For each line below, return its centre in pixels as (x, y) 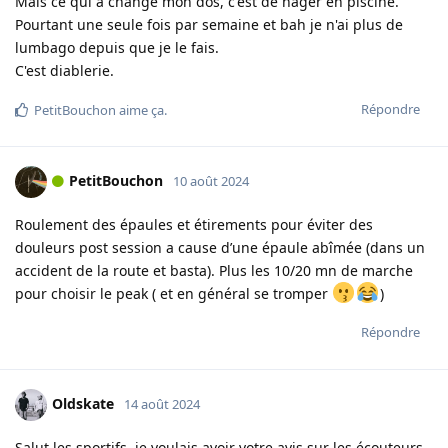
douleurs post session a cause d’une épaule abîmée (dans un (220, 248)
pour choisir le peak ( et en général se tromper (173, 294)
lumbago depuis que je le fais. (117, 48)
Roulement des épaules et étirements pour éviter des (194, 225)
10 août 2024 (211, 180)
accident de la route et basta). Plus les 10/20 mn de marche (214, 271)
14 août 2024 (162, 403)
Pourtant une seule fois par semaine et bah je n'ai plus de (209, 25)
